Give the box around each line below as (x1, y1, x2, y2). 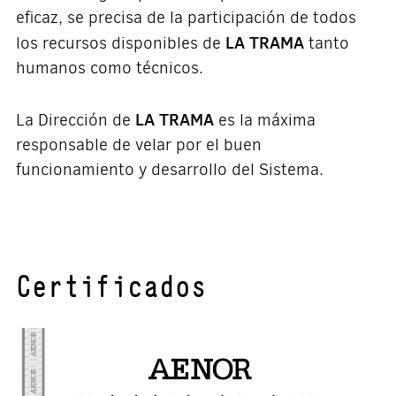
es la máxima (213, 109, 316, 131)
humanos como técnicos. (15, 57, 203, 79)
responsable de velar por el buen (15, 133, 262, 156)
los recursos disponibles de (15, 32, 225, 54)
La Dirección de (15, 109, 135, 131)
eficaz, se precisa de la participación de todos (15, 6, 356, 28)
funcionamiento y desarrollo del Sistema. (15, 158, 324, 180)
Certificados (15, 267, 207, 304)
